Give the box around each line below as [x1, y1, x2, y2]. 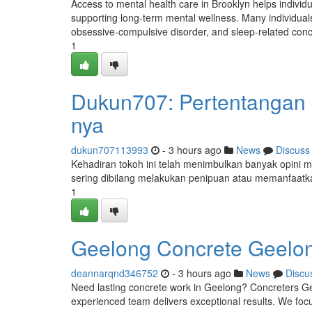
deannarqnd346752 [71, 266, 158, 280]
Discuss [276, 143, 310, 157]
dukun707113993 [71, 143, 148, 157]
